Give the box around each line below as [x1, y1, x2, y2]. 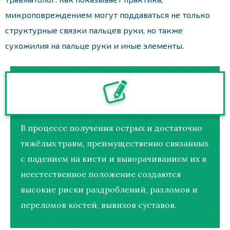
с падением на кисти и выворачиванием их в [21, 153, 206, 164]
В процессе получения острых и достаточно [21, 122, 202, 133]
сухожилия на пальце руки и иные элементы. [5, 40, 184, 50]
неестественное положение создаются [21, 168, 181, 179]
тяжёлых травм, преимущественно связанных [21, 138, 208, 148]
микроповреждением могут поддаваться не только [5, 9, 210, 20]
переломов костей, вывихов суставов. [21, 199, 177, 210]
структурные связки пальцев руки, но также [5, 25, 183, 35]
